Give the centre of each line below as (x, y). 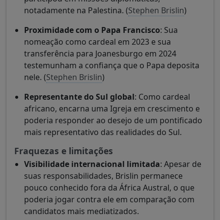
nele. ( (35, 77)
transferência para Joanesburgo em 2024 (100, 54)
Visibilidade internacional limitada (92, 164)
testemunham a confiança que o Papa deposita (112, 66)
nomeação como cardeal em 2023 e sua (97, 42)
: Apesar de (181, 164)
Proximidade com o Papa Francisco (92, 30)
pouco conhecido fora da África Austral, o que (109, 188)
